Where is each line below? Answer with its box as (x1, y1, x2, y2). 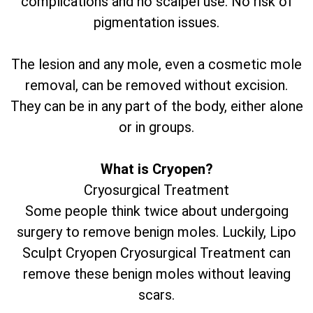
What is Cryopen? (100, 161, 213, 178)
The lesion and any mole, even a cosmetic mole (11, 56, 302, 73)
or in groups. (119, 119, 194, 136)
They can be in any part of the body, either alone (10, 98, 303, 115)
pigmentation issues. (94, 14, 219, 31)
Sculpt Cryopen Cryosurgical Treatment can (22, 245, 291, 262)
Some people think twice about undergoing (24, 203, 289, 220)
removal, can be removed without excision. (25, 77, 288, 94)
